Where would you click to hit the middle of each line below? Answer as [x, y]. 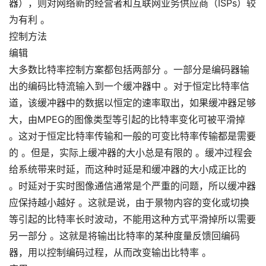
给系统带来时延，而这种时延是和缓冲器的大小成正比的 [128, 169]
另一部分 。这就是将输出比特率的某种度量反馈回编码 [124, 236]
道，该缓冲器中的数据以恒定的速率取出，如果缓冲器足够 [132, 103]
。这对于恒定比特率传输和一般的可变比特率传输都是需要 [132, 136]
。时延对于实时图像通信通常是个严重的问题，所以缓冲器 [132, 186]
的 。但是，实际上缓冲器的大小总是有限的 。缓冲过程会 [131, 153]
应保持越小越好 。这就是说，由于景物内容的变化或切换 [129, 202]
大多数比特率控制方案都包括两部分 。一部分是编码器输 [129, 69]
